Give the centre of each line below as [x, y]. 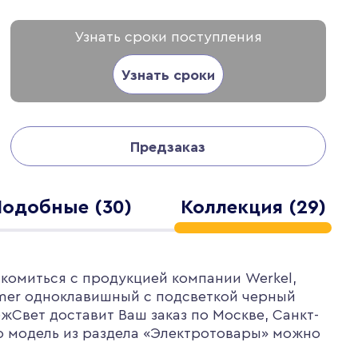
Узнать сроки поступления [168, 37]
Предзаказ [168, 147]
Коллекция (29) [253, 208]
